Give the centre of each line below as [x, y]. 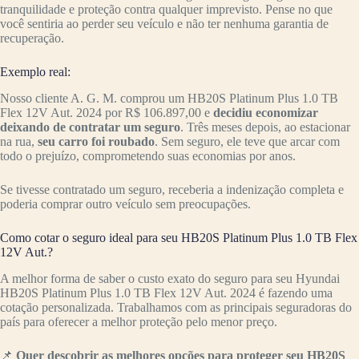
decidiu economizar [266, 112]
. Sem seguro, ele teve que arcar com [247, 141]
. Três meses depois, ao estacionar [265, 127]
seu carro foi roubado [95, 141]
